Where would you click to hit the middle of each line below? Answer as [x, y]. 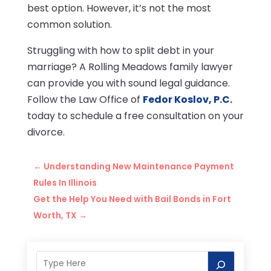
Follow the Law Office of [85, 100]
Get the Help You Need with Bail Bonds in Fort [132, 199]
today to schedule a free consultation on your [135, 116]
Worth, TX [55, 216]
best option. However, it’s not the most [119, 8]
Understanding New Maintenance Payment [139, 167]
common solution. [69, 25]
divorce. [46, 132]
